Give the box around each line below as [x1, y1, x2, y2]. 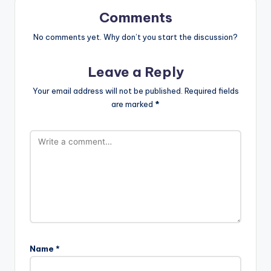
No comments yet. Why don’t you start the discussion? [33, 31, 238, 42]
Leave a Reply [87, 63, 184, 80]
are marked [111, 99, 155, 109]
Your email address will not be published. [32, 86, 183, 96]
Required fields [184, 86, 239, 96]
